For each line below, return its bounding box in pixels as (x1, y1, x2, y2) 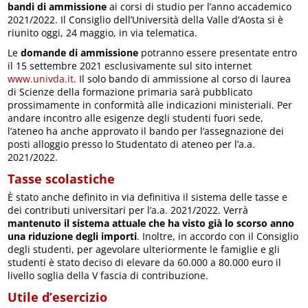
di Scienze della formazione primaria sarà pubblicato (8, 85, 253, 98)
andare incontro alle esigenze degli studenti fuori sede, (8, 111, 264, 124)
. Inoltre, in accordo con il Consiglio (137, 229, 299, 243)
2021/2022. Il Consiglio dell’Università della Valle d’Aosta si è (8, 12, 284, 26)
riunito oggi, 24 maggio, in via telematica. (8, 25, 198, 39)
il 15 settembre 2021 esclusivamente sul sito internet (8, 58, 252, 72)
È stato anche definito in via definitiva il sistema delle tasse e (8, 190, 288, 203)
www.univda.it (8, 71, 74, 85)
